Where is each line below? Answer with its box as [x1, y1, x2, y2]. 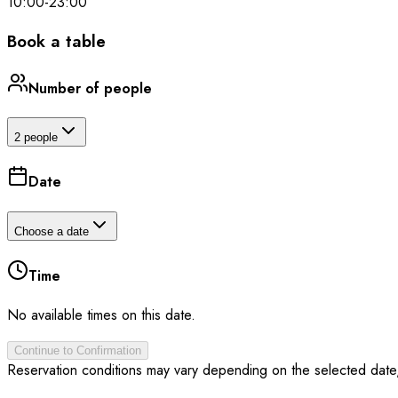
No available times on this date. [7, 305, 195, 326]
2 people [14, 131, 58, 145]
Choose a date [14, 224, 89, 238]
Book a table [7, 28, 106, 53]
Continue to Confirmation [14, 344, 141, 358]
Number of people [28, 77, 152, 99]
